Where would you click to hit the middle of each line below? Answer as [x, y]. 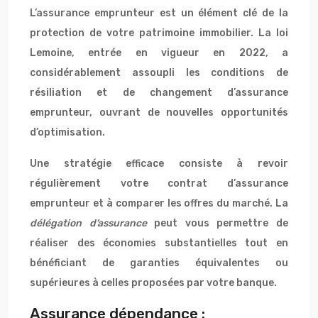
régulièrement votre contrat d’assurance [159, 183]
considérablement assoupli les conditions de [159, 73]
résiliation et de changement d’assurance [159, 93]
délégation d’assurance [92, 223]
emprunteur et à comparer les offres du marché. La [159, 203]
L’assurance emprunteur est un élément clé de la [159, 13]
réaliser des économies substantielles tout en [159, 243]
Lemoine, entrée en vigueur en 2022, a [159, 53]
